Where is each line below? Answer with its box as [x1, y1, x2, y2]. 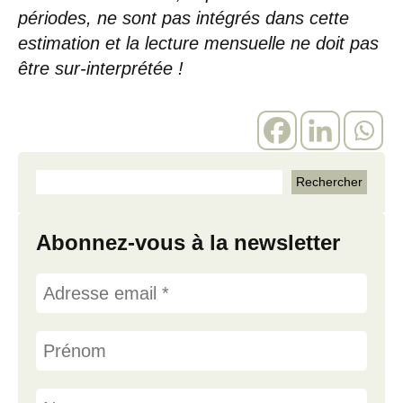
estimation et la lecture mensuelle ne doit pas [18, 32, 379, 53]
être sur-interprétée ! [18, 58, 184, 78]
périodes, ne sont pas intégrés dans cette [18, 7, 349, 28]
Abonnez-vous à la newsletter [36, 229, 340, 255]
